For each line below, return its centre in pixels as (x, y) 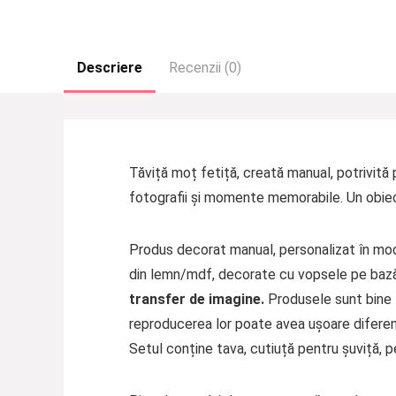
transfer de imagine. (196, 300)
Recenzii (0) (205, 68)
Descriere (110, 68)
